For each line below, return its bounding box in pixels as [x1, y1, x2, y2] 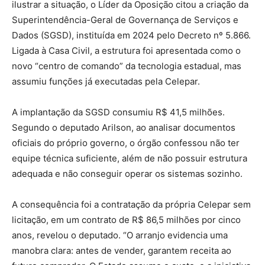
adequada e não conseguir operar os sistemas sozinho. [12, 168, 243, 180]
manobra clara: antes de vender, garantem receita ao [12, 245, 231, 257]
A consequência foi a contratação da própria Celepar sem [12, 199, 251, 211]
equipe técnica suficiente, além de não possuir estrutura [12, 153, 247, 164]
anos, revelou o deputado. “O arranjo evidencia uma [12, 230, 228, 241]
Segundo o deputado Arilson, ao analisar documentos [12, 122, 235, 134]
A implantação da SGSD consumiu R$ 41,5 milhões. [12, 106, 225, 118]
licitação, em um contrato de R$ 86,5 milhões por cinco [12, 214, 241, 226]
